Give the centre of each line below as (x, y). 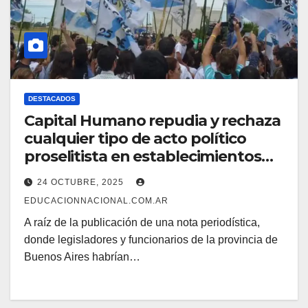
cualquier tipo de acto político (135, 139)
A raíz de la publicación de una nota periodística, (142, 223)
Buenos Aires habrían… (82, 257)
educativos (65, 175)
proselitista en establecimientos (143, 157)
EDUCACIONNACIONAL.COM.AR (96, 201)
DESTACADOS (52, 99)
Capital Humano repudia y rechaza (152, 121)
